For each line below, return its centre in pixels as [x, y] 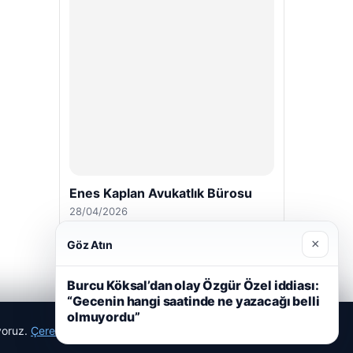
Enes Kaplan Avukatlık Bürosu [160, 193]
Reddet [163, 330]
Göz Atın [90, 244]
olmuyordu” [104, 317]
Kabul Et [240, 330]
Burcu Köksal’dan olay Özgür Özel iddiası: [193, 285]
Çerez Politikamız [75, 330]
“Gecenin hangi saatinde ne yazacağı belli [193, 301]
